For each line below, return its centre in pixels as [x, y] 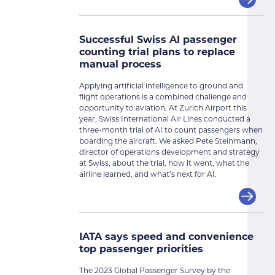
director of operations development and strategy [169, 153]
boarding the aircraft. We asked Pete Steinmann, [168, 141]
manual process [120, 65]
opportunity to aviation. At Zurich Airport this [163, 108]
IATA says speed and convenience [166, 237]
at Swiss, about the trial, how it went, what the [164, 164]
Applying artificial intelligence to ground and [161, 86]
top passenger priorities [141, 250]
